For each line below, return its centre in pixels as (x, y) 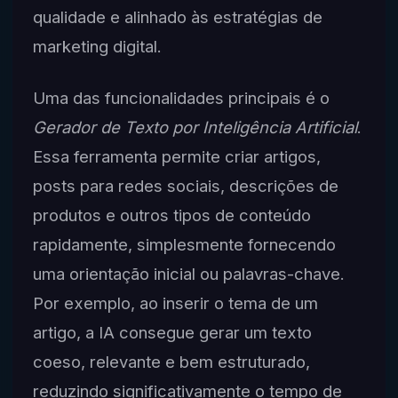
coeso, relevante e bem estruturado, (171, 362)
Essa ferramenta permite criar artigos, (176, 157)
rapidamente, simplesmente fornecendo (184, 245)
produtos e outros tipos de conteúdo (171, 215)
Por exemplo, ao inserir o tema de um (175, 303)
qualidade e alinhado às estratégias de (177, 16)
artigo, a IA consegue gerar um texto (172, 333)
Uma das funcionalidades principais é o (181, 98)
